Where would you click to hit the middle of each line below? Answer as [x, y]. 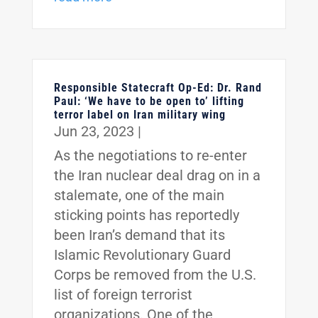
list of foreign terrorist [123, 295]
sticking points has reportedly [146, 215]
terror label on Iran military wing [139, 115]
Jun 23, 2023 [94, 132]
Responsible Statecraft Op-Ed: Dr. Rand [158, 88]
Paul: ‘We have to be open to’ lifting [149, 102]
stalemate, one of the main [139, 196]
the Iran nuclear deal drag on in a [157, 176]
